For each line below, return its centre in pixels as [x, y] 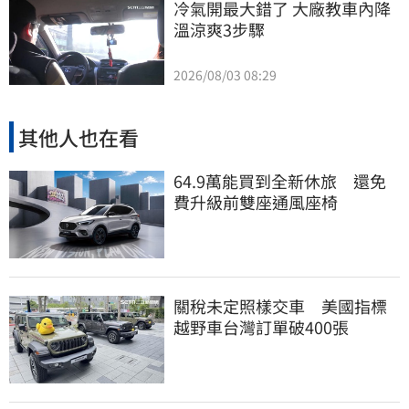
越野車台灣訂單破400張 [261, 326]
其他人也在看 [79, 136]
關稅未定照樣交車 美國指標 [280, 305]
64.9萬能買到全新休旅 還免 [280, 181]
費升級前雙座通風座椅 [256, 202]
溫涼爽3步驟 [219, 29]
